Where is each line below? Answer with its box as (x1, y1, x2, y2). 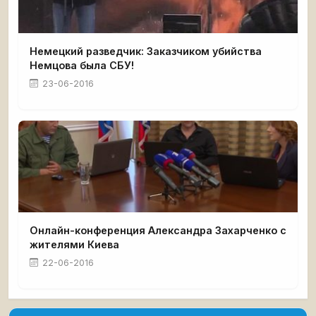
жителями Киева (30, 238, 119, 250)
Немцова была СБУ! (30, 59, 134, 71)
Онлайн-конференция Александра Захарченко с (30, 224, 286, 236)
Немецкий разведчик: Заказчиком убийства (30, 44, 262, 57)
